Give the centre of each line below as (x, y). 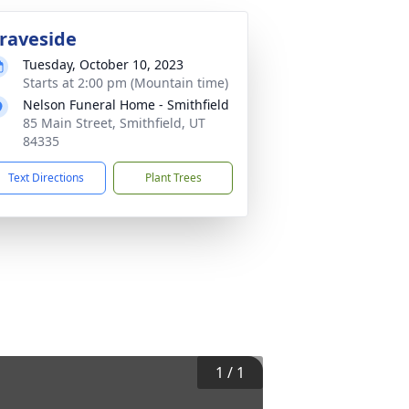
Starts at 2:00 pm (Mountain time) (126, 83)
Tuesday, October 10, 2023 (103, 64)
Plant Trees (173, 178)
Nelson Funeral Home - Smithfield (126, 105)
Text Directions (46, 178)
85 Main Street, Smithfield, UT (114, 123)
